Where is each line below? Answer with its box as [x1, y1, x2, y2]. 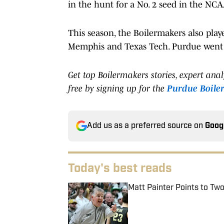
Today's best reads [68, 162, 172, 175]
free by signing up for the [68, 83, 167, 93]
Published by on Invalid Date [127, 193, 218, 201]
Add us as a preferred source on [87, 121, 205, 130]
